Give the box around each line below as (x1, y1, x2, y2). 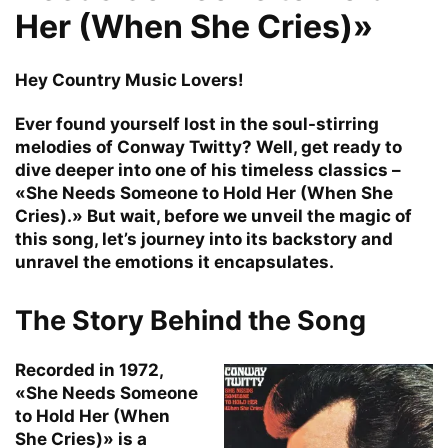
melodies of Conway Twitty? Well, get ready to (15, 136, 402, 157)
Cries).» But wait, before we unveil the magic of (15, 205, 412, 226)
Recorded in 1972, (15, 359, 163, 380)
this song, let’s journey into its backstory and (15, 228, 393, 249)
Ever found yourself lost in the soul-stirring (15, 113, 379, 134)
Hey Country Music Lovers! (15, 69, 244, 90)
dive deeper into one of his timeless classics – (15, 159, 401, 180)
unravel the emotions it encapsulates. (15, 251, 334, 272)
